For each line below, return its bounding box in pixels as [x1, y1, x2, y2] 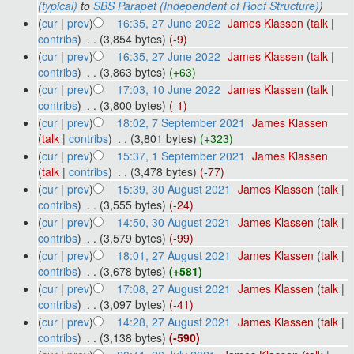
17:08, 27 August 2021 [116, 280, 231, 296]
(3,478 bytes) [130, 163, 197, 179]
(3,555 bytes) [99, 196, 166, 213]
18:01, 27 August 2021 [116, 247, 231, 263]
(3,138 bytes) [99, 329, 166, 345]
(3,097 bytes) [99, 296, 166, 312]
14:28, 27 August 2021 [116, 313, 231, 330]
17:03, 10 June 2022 [116, 81, 220, 97]
